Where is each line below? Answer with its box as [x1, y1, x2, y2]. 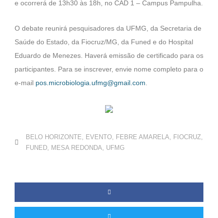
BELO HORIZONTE [26, 133, 82, 141]
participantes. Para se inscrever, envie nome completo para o [15, 66, 203, 73]
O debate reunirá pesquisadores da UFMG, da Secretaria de [15, 25, 201, 33]
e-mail [15, 79, 36, 87]
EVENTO [86, 133, 112, 141]
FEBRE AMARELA [116, 133, 169, 141]
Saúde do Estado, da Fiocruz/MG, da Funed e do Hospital [15, 38, 193, 46]
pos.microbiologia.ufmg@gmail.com [36, 79, 145, 87]
